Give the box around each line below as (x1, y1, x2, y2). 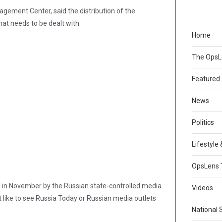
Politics (192, 118, 215, 127)
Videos (192, 184, 214, 192)
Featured (192, 75, 221, 83)
